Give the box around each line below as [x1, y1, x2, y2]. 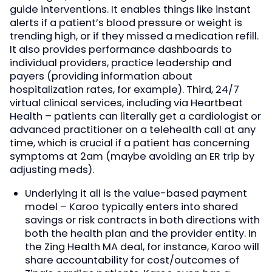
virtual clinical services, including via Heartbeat [10, 96, 243, 110]
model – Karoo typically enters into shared [24, 199, 238, 214]
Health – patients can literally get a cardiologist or [10, 109, 261, 124]
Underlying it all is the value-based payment [24, 186, 247, 200]
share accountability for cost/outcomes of [24, 253, 239, 267]
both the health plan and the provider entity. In [24, 226, 257, 240]
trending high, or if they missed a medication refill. [10, 29, 259, 44]
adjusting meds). [10, 163, 94, 177]
